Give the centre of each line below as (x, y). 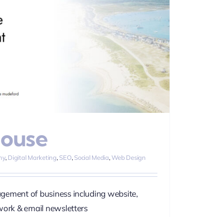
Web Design (129, 158)
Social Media (92, 158)
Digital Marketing (32, 158)
